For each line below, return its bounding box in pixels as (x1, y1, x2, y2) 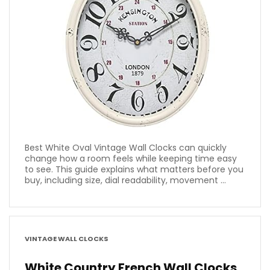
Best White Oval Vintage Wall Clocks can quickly (25, 141, 227, 154)
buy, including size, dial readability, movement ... (25, 174, 226, 186)
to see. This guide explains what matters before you (25, 163, 243, 175)
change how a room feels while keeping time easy (25, 152, 237, 165)
